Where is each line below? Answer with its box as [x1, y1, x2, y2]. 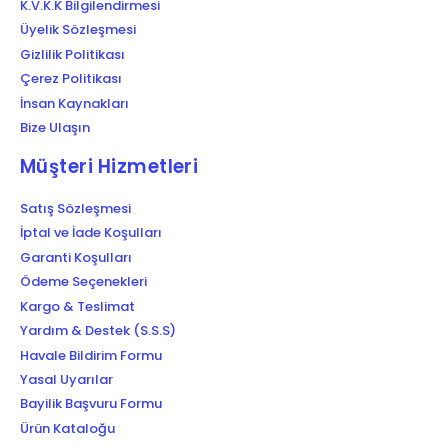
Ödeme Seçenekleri [20, 272, 147, 292]
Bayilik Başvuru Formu [20, 394, 162, 414]
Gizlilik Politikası [20, 44, 125, 64]
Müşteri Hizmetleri [20, 153, 199, 179]
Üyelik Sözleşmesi [20, 20, 136, 40]
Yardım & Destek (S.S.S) [20, 321, 176, 341]
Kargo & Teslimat [20, 296, 135, 316]
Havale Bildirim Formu [20, 345, 162, 365]
